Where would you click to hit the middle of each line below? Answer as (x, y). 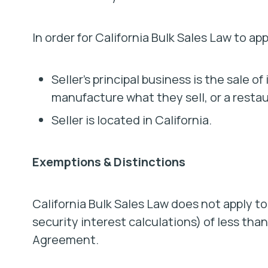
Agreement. (65, 240)
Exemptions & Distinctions (109, 162)
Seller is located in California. (131, 120)
